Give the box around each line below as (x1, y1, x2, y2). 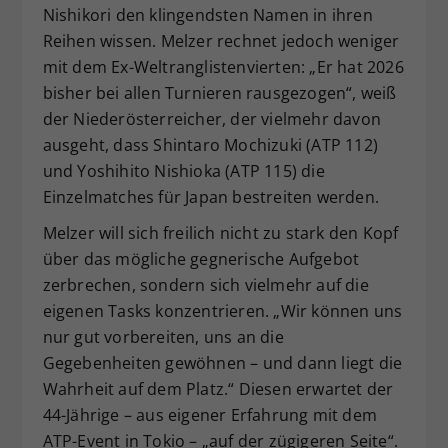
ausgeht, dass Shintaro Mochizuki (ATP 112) (42, 133, 378, 156)
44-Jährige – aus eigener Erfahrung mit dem (42, 403, 377, 426)
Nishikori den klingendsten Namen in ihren (42, 3, 373, 26)
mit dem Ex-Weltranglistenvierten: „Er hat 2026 (42, 55, 404, 78)
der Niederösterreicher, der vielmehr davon (42, 107, 381, 130)
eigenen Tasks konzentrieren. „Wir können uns (42, 299, 403, 322)
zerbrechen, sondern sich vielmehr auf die (42, 273, 369, 296)
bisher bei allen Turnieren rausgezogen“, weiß (42, 81, 397, 104)
